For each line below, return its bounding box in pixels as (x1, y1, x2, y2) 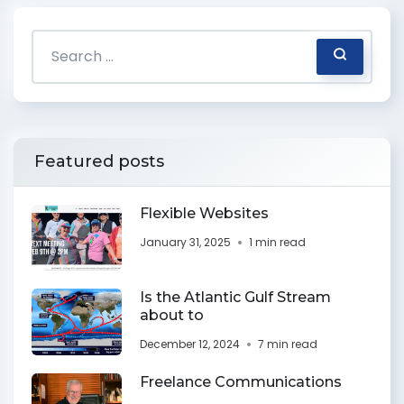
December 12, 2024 (140, 336, 240, 353)
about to (140, 307, 204, 325)
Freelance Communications (140, 373, 342, 391)
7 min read (258, 336, 317, 353)
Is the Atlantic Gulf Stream (140, 289, 331, 307)
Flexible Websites (140, 204, 269, 222)
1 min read (249, 234, 306, 250)
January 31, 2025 (140, 234, 231, 250)
